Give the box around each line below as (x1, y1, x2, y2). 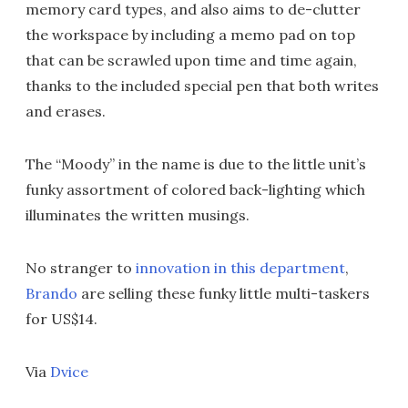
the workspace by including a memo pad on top (25, 25, 355, 44)
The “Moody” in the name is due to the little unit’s (25, 155, 366, 173)
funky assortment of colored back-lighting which (25, 180, 365, 199)
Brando (25, 284, 77, 302)
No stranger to (25, 259, 136, 277)
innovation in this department (136, 259, 345, 277)
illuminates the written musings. (25, 206, 250, 224)
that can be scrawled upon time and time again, (25, 51, 357, 69)
